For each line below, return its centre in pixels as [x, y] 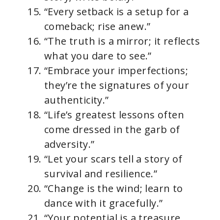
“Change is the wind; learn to [114, 188]
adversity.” [69, 144]
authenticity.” [77, 100]
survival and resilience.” [101, 174]
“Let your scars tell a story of [113, 159]
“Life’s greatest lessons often [114, 115]
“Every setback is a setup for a [117, 12]
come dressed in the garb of [112, 129]
